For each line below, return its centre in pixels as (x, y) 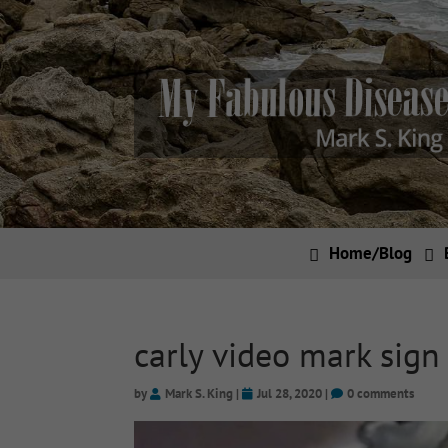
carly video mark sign (287, 354)
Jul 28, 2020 (290, 394)
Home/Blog (370, 252)
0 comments (381, 394)
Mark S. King (199, 394)
